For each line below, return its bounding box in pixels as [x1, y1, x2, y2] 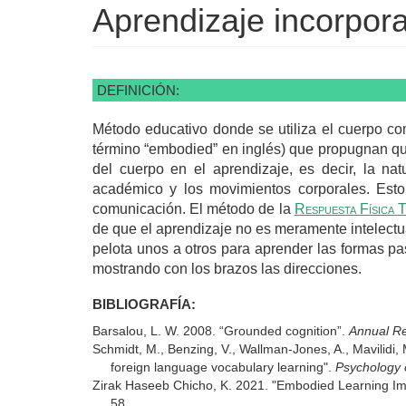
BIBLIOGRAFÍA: [92, 295, 199, 312]
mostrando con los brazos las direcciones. [92, 260, 362, 276]
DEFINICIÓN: [97, 82, 179, 98]
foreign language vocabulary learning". [111, 359, 335, 374]
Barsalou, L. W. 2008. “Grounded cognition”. [92, 323, 349, 338]
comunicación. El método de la [92, 200, 295, 217]
